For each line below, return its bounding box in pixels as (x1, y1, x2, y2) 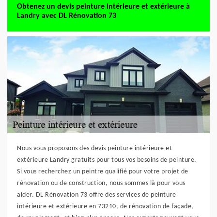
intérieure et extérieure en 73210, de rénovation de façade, (17, 203, 194, 210)
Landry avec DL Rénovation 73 (17, 12, 116, 20)
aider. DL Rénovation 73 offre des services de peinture (17, 191, 176, 199)
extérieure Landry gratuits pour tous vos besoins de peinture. (17, 156, 197, 164)
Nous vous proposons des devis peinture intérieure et (17, 145, 172, 152)
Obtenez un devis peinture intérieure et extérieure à (17, 3, 190, 11)
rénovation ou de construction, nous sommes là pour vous (17, 180, 186, 187)
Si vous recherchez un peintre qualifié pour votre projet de (17, 168, 188, 175)
